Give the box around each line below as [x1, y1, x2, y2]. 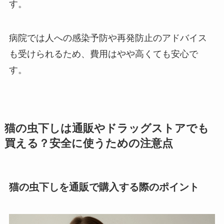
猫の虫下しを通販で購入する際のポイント [8, 181, 199, 193]
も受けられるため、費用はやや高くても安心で [8, 49, 198, 59]
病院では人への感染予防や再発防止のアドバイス [8, 33, 207, 43]
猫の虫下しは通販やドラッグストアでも [4, 122, 209, 135]
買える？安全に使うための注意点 [4, 137, 173, 150]
